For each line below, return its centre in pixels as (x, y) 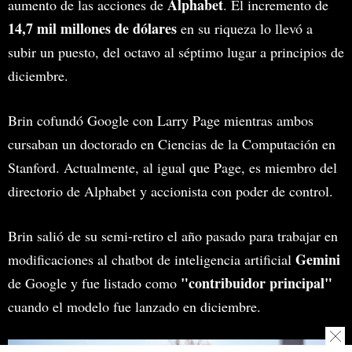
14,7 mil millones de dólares (92, 28)
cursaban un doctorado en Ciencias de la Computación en (172, 143)
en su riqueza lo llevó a (245, 28)
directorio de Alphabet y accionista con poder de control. (170, 191)
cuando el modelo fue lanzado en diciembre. (134, 306)
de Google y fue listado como (94, 282)
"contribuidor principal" (257, 282)
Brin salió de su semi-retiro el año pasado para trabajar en (173, 235)
